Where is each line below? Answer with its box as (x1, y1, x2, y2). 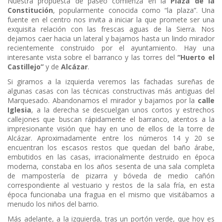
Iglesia (7, 105, 31, 115)
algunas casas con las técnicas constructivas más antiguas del (7, 86, 215, 96)
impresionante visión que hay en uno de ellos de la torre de (7, 124, 215, 134)
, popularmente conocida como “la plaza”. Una (53, 5, 215, 15)
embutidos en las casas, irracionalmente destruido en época (7, 152, 215, 162)
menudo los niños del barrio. (7, 199, 99, 209)
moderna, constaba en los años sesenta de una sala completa (7, 162, 215, 171)
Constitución (7, 5, 53, 15)
